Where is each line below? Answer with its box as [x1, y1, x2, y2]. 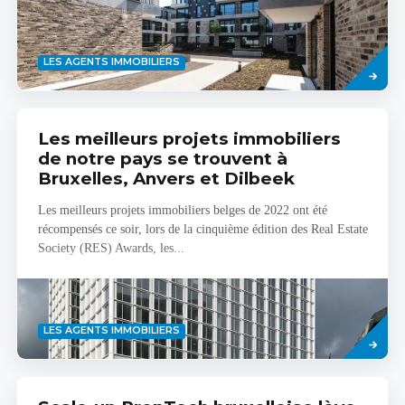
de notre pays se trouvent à [37, 147, 287, 169]
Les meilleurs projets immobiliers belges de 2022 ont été [37, 203, 327, 218]
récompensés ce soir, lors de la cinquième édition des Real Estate [37, 222, 368, 237]
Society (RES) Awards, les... [37, 241, 184, 256]
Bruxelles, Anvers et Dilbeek [37, 167, 295, 189]
